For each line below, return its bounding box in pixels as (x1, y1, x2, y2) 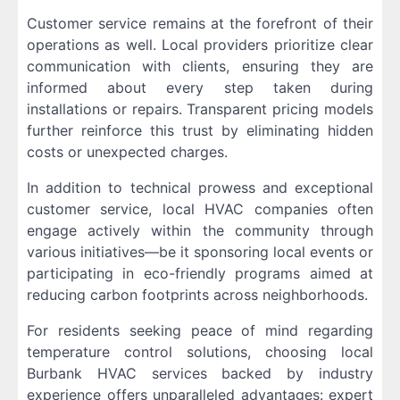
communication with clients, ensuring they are (27, 57, 373, 76)
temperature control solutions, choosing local (27, 343, 373, 362)
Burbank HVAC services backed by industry (27, 364, 373, 383)
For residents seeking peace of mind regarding (27, 321, 373, 340)
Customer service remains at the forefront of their (27, 14, 373, 33)
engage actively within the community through (27, 221, 373, 240)
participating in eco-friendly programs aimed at (27, 264, 373, 283)
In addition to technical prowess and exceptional (27, 179, 373, 197)
